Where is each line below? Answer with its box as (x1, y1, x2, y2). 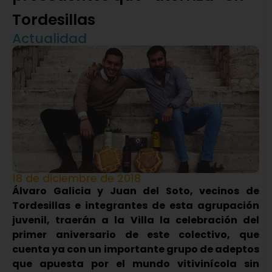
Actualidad (12, 29, 87, 49)
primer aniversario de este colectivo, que (12, 228, 259, 242)
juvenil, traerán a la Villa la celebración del (12, 213, 259, 228)
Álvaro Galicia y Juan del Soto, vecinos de (12, 184, 259, 199)
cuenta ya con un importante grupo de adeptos (12, 242, 259, 257)
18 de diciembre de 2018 (12, 171, 141, 186)
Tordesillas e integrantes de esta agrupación (12, 199, 259, 213)
